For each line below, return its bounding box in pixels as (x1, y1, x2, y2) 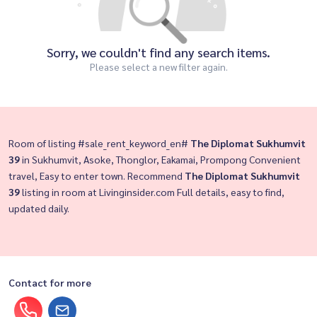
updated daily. (8, 201, 69, 214)
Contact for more (8, 275, 91, 289)
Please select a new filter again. (89, 59, 228, 73)
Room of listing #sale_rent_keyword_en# (8, 136, 190, 149)
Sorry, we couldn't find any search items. (47, 43, 270, 60)
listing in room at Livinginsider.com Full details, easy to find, (20, 185, 284, 198)
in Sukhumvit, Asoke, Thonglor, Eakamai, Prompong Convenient (20, 152, 301, 166)
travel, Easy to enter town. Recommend (8, 168, 185, 182)
